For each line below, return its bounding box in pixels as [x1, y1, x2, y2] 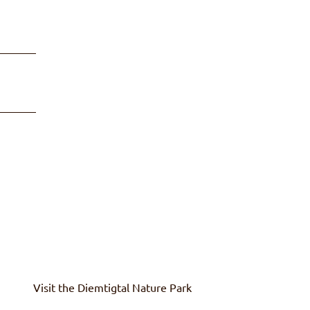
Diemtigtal [77, 280, 129, 295]
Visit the [33, 280, 77, 295]
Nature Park [129, 280, 192, 295]
